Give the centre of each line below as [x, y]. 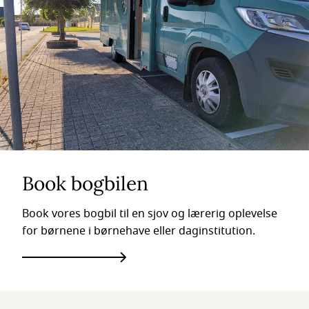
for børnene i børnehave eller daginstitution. [139, 231]
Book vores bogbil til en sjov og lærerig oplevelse [150, 214]
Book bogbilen [85, 183]
